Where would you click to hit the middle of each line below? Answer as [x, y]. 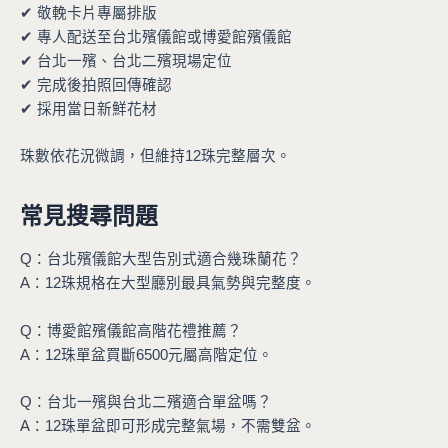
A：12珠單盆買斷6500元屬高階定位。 [146, 354]
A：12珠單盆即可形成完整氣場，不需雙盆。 [168, 425]
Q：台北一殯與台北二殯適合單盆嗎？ [146, 401]
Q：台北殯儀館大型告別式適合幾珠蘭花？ [161, 259]
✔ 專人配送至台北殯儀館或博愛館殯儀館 [156, 36]
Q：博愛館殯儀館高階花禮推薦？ [131, 330]
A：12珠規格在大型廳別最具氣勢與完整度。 [168, 283]
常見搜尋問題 [89, 216]
